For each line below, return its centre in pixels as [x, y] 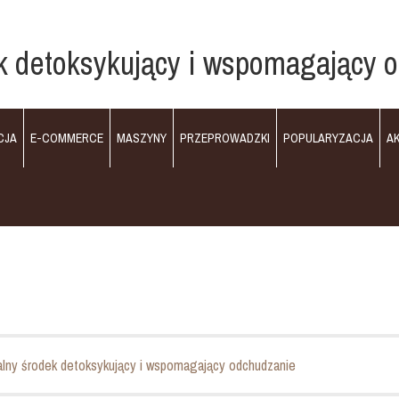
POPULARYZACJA [328, 138]
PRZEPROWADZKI [225, 138]
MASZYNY [142, 138]
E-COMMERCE [67, 138]
